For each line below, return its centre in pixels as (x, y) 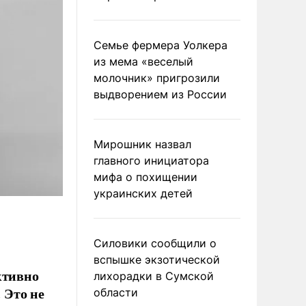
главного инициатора (151, 161)
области (116, 292)
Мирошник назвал (142, 144)
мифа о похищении (145, 177)
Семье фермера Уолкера (161, 45)
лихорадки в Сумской (154, 276)
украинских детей (143, 193)
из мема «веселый (143, 61)
